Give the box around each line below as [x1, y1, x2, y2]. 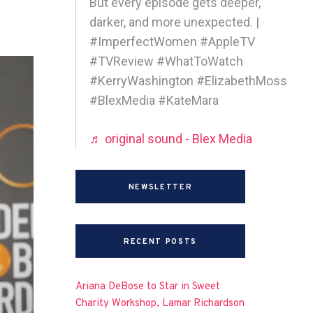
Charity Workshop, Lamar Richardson [75, 296, 245, 310]
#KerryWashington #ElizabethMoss [89, 73, 288, 88]
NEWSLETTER [128, 182, 193, 192]
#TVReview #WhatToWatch [89, 53, 244, 68]
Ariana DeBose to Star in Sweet [75, 279, 221, 293]
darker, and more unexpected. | [89, 14, 260, 29]
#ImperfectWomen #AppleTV [89, 34, 256, 49]
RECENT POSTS [124, 236, 197, 247]
